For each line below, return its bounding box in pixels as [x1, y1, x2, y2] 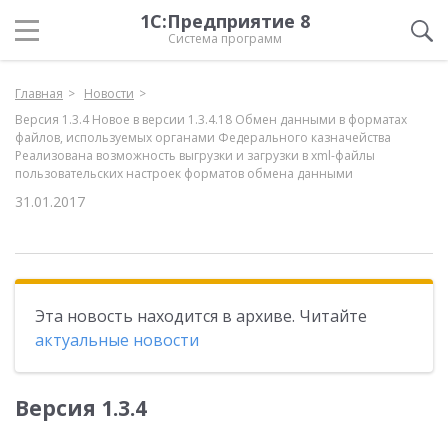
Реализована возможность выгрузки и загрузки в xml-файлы [15, 147, 375, 164]
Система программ [168, 30, 282, 47]
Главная [15, 85, 63, 102]
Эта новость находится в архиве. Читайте [35, 305, 367, 327]
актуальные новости [35, 329, 199, 351]
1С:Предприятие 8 [140, 9, 310, 33]
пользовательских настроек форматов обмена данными [15, 165, 353, 182]
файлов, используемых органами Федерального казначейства [15, 129, 391, 146]
